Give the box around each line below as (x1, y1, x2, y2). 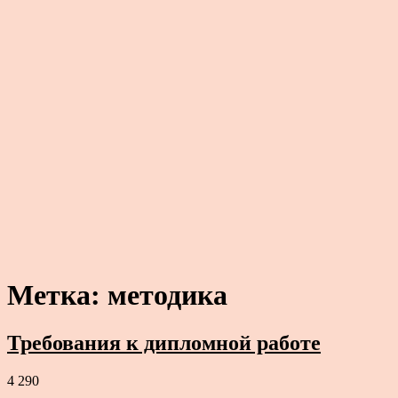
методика (107, 279, 227, 312)
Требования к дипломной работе (7, 330, 321, 354)
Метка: (7, 279, 107, 312)
